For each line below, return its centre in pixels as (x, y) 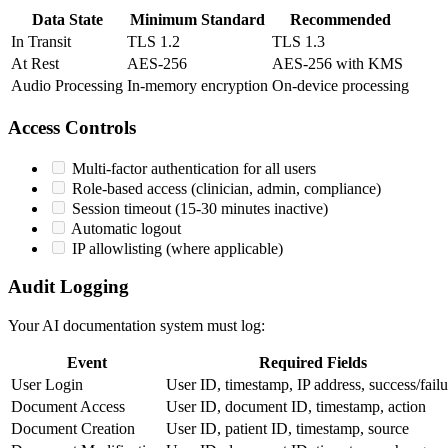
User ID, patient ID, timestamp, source (287, 429)
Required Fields (313, 363)
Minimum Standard (197, 20)
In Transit (41, 42)
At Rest (35, 64)
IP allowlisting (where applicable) (177, 248)
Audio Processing (67, 86)
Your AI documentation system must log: (136, 326)
